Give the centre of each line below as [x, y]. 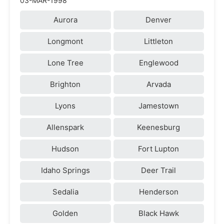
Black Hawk [158, 213]
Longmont [65, 41]
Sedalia [65, 191]
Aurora [65, 19]
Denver [159, 19]
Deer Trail [159, 170]
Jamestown [158, 105]
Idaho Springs [65, 170]
